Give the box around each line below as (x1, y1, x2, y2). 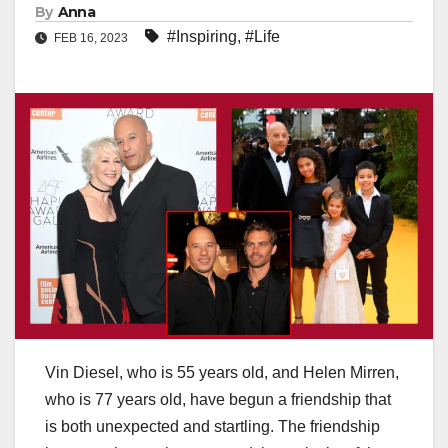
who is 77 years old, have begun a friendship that (45, 390, 391, 408)
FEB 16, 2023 (51, 31, 131, 46)
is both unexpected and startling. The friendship (45, 417, 380, 435)
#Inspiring (167, 28, 237, 46)
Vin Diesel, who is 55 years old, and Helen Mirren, (45, 363, 399, 381)
